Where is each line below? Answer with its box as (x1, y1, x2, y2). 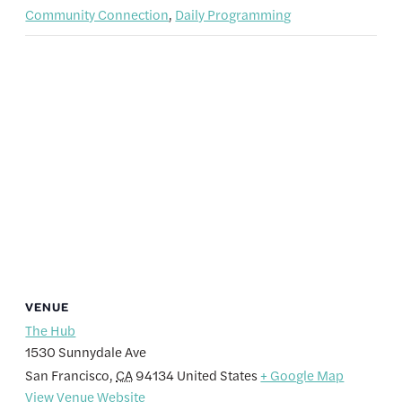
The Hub (25, 320, 76, 340)
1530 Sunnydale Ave (25, 342, 147, 362)
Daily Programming (175, 4, 292, 24)
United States (177, 365, 258, 385)
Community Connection (25, 4, 170, 24)
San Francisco (25, 365, 110, 385)
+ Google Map (260, 365, 345, 385)
